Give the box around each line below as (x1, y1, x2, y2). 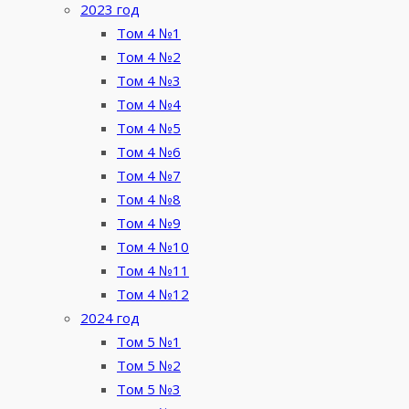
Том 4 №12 (117, 285, 189, 304)
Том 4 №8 (117, 190, 181, 209)
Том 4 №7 (117, 166, 181, 185)
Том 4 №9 (117, 214, 181, 233)
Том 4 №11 (117, 261, 189, 280)
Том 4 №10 (117, 237, 189, 257)
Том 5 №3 (117, 380, 181, 399)
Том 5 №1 (117, 332, 181, 351)
